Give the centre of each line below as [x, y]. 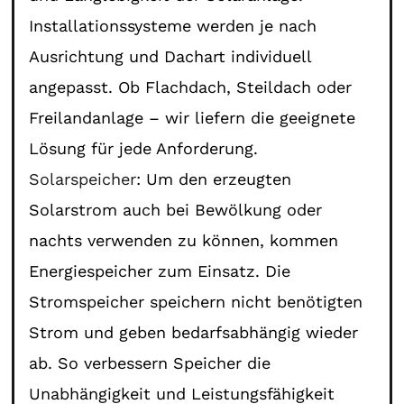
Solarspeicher [83, 179]
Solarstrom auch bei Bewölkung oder [176, 209]
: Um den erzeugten [214, 179]
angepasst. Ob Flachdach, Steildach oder [191, 87]
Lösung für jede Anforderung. [144, 148]
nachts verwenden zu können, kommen [184, 240]
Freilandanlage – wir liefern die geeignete [193, 117]
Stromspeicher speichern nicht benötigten [196, 301]
